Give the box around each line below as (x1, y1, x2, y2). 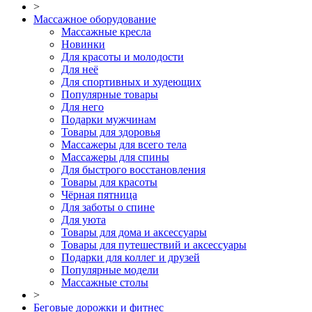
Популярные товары (61, 88, 158, 100)
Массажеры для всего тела (61, 138, 187, 150)
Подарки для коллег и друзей (61, 251, 200, 263)
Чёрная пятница (61, 188, 137, 201)
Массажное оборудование (33, 13, 156, 25)
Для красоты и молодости (61, 50, 184, 63)
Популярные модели (61, 263, 159, 276)
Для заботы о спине (61, 201, 155, 213)
